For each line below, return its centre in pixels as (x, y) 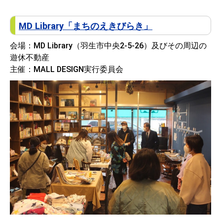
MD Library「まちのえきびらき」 (86, 26)
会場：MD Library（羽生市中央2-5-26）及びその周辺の (108, 46)
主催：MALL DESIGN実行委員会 (67, 70)
